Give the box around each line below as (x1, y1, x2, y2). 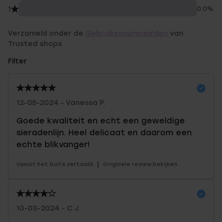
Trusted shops (8, 40, 62, 48)
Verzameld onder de (8, 29, 85, 38)
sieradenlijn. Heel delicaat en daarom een (16, 128, 192, 137)
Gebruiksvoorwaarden (85, 29, 168, 38)
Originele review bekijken (103, 161, 177, 167)
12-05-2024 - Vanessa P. (16, 99, 106, 107)
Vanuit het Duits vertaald (16, 161, 93, 167)
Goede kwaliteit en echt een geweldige (16, 116, 185, 125)
